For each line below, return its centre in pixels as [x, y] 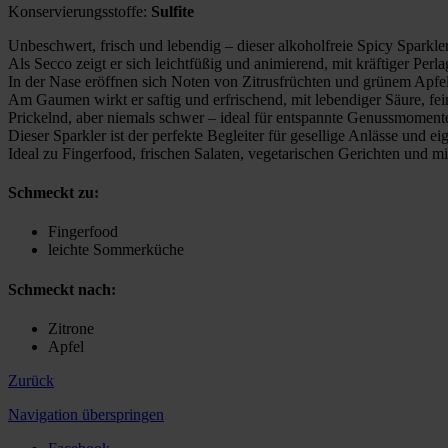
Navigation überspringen [86, 414]
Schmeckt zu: [53, 193]
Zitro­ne [71, 328]
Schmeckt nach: [62, 289]
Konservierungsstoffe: [79, 11]
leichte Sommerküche [116, 250]
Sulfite [172, 11]
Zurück [31, 380]
